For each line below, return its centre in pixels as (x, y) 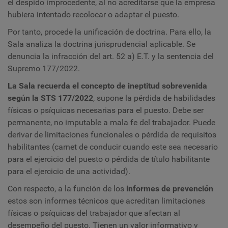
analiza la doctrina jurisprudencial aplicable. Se (111, 44)
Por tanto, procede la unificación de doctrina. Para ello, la (109, 32)
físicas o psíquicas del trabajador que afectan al (94, 213)
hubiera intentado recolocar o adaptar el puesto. (93, 15)
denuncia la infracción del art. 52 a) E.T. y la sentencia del (111, 56)
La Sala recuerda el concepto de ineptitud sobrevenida (107, 86)
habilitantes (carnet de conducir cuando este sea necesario (113, 147)
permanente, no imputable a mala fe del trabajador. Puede (111, 123)
